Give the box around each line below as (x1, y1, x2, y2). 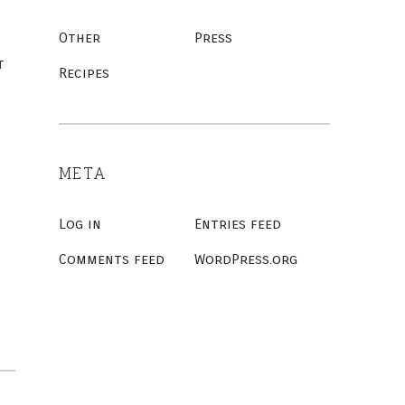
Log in (58, 215, 101, 232)
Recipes (58, 64, 109, 81)
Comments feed (58, 250, 165, 268)
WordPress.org (193, 250, 297, 268)
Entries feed (193, 215, 281, 232)
